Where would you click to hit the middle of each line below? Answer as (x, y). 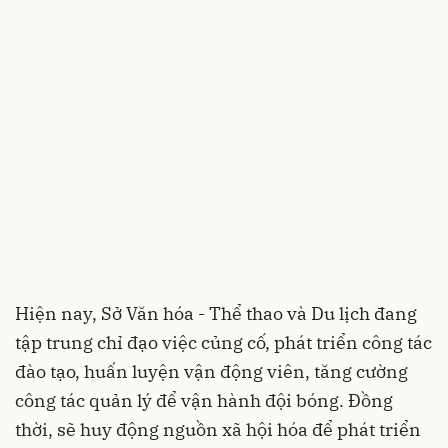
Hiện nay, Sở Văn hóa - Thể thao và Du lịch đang (216, 314)
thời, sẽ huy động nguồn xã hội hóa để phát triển (218, 430)
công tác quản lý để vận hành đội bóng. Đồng (204, 401)
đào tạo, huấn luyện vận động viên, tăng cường (211, 372)
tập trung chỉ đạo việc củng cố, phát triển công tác (223, 343)
